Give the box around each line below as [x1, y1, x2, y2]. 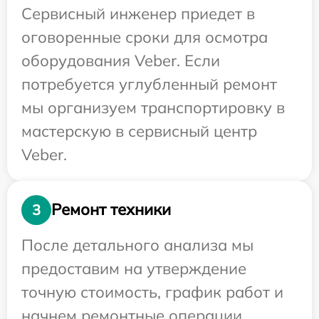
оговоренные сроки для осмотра [21, 26, 268, 47]
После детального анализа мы [21, 234, 253, 255]
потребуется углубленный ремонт [21, 73, 277, 94]
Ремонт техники [51, 199, 171, 220]
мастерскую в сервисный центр [21, 120, 257, 141]
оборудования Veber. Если [21, 50, 220, 70]
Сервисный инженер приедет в [21, 3, 255, 23]
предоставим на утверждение [21, 258, 246, 278]
